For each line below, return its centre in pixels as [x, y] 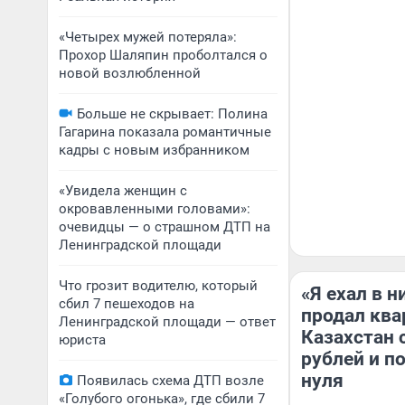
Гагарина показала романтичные [165, 132]
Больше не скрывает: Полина [172, 114]
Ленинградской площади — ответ [167, 322]
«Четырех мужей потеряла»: [148, 37]
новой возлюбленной [130, 73]
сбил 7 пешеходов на [127, 304]
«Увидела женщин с [123, 191]
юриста [82, 340]
